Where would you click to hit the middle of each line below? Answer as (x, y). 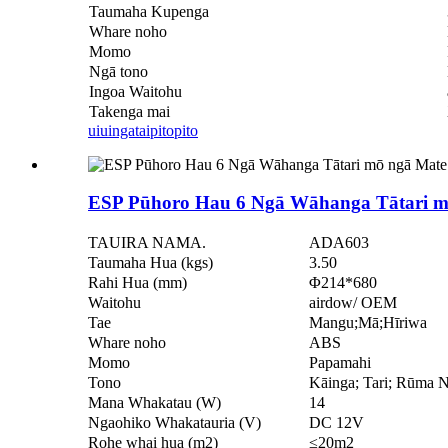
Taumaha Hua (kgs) (150, 262)
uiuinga (111, 130)
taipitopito (166, 130)
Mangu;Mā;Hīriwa (368, 322)
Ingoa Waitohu (135, 91)
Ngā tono (118, 71)
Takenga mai (129, 111)
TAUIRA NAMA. (147, 242)
